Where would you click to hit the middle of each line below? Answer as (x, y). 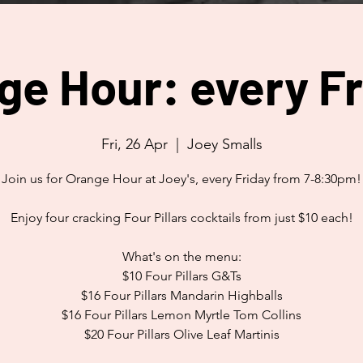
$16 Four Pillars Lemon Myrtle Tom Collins (181, 315)
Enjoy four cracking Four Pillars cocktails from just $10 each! (181, 218)
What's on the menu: (181, 256)
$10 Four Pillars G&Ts (181, 276)
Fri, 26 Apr (134, 144)
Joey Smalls (224, 144)
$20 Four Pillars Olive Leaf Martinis (181, 334)
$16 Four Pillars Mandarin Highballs (181, 295)
